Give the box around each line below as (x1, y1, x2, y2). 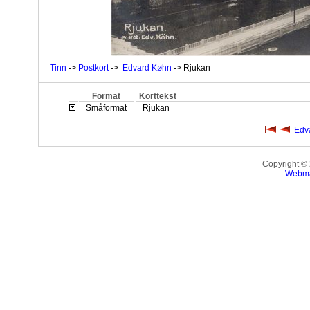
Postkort (78, 63, 109, 73)
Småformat (86, 103, 127, 113)
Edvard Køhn (122, 63, 172, 73)
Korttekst (138, 91, 176, 101)
